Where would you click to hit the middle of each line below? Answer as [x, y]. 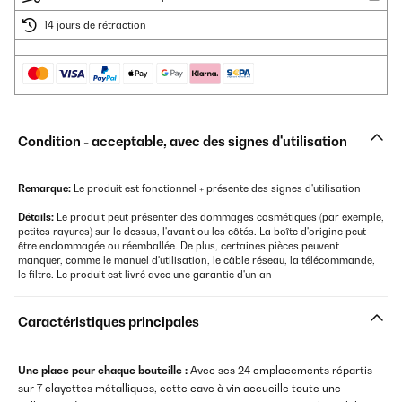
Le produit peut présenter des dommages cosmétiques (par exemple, [219, 218]
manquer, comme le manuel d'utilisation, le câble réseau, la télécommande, [197, 261]
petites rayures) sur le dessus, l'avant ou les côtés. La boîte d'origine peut [192, 232]
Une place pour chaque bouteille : [103, 371]
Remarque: [44, 189]
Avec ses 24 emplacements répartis [280, 371]
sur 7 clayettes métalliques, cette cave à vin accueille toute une [179, 389]
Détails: [36, 218]
